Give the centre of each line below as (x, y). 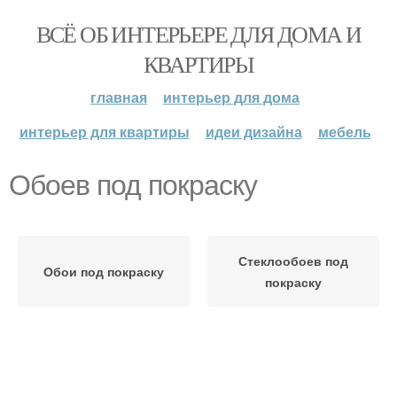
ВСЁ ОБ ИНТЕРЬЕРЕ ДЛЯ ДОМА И (198, 34)
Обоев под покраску (133, 185)
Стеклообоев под (293, 261)
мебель (344, 132)
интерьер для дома (231, 97)
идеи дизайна (253, 132)
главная (119, 97)
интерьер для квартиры (104, 132)
